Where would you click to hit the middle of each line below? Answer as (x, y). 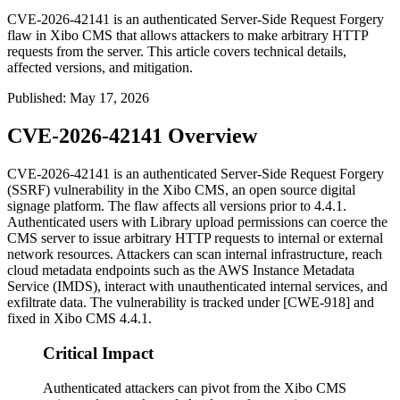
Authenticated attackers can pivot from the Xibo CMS (195, 387)
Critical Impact (98, 353)
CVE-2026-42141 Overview (132, 136)
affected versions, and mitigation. (100, 68)
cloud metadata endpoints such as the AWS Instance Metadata (181, 271)
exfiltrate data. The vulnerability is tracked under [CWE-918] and (191, 303)
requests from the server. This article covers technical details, (177, 52)
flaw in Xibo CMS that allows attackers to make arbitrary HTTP (187, 36)
